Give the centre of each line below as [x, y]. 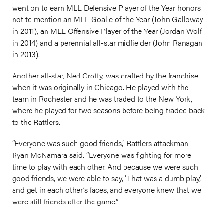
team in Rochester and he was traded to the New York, [102, 99]
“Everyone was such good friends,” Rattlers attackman [100, 143]
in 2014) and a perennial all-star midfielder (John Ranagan [107, 42]
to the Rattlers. [36, 122]
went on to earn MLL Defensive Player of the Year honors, [107, 8]
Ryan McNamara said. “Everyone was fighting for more [102, 155]
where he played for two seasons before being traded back [108, 110]
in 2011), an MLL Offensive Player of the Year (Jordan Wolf [107, 31]
